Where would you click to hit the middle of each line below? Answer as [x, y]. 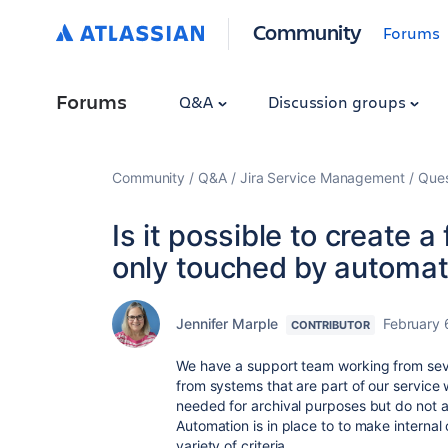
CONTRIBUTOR [330, 325]
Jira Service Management [322, 177]
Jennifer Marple [227, 323]
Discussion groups [338, 101]
